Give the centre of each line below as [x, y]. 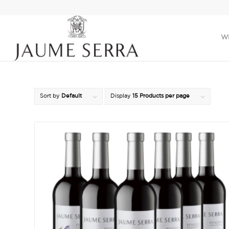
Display [121, 96]
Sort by [51, 96]
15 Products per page [161, 96]
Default [72, 96]
